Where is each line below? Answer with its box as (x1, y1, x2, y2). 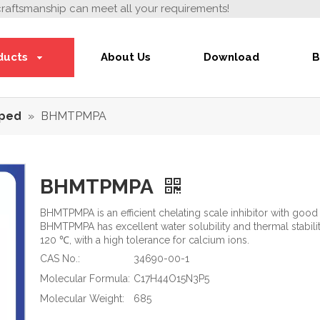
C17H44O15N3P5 (134, 273, 209, 284)
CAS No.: (40, 253, 80, 264)
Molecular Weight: (40, 293, 124, 304)
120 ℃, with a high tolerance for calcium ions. (40, 234, 249, 246)
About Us (100, 51, 151, 64)
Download (204, 51, 260, 64)
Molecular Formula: (40, 273, 130, 284)
